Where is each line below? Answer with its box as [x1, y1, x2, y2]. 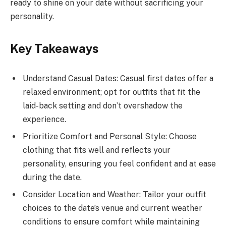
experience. [23, 115, 66, 125]
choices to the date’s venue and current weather [23, 203, 202, 213]
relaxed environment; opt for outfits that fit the [23, 87, 200, 97]
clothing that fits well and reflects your [23, 145, 171, 155]
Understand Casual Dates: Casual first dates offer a [23, 74, 213, 84]
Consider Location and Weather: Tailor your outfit [23, 190, 206, 200]
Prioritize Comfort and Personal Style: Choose [23, 132, 197, 142]
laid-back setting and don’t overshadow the [23, 101, 183, 111]
